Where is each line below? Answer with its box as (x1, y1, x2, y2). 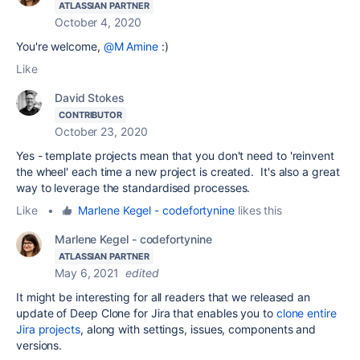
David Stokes (55, 91, 125, 105)
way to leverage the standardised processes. (16, 181, 251, 195)
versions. (16, 338, 63, 353)
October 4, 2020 (55, 15, 141, 30)
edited (125, 266, 159, 280)
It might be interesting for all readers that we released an (16, 290, 311, 305)
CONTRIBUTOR (59, 109, 123, 121)
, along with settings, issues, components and (80, 322, 317, 337)
